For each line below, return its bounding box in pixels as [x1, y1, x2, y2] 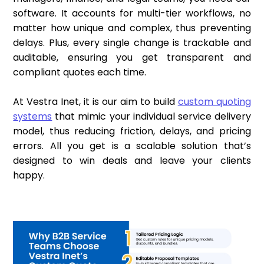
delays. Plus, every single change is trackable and [13, 35, 251, 49]
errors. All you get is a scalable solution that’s [13, 138, 251, 153]
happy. [13, 168, 48, 182]
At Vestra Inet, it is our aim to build [13, 94, 178, 108]
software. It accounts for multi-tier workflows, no [13, 6, 251, 20]
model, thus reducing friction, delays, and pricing [13, 124, 251, 138]
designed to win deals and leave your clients [13, 153, 251, 167]
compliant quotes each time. [13, 65, 147, 79]
